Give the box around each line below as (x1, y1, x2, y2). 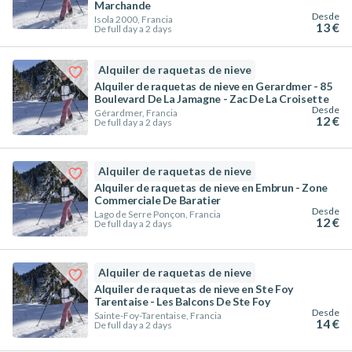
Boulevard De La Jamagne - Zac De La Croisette (94, 92, 329, 105)
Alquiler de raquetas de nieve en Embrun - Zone (94, 181, 328, 194)
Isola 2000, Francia (94, 13, 173, 25)
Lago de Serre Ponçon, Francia (94, 208, 221, 220)
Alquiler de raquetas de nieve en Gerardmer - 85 (94, 79, 332, 93)
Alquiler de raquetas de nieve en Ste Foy (94, 282, 293, 295)
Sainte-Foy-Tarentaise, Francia (94, 310, 222, 321)
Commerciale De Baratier (94, 193, 221, 207)
